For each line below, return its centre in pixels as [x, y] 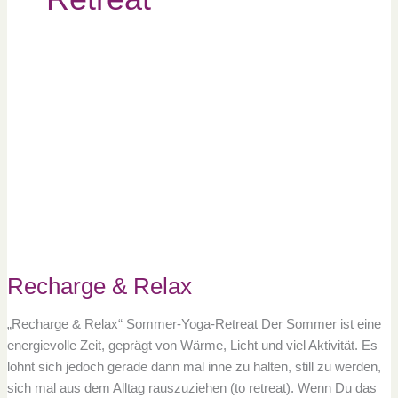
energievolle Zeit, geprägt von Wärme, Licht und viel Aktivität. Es [192, 345]
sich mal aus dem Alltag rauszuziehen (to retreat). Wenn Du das [191, 388]
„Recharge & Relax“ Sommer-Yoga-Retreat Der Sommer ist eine [194, 324]
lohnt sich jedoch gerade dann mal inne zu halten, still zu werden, [194, 366]
